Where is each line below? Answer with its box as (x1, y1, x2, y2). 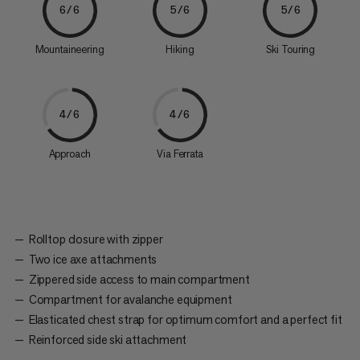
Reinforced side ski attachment (28, 331, 187, 347)
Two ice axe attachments (28, 251, 157, 267)
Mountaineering (35, 42, 104, 56)
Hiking (166, 42, 194, 56)
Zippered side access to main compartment (28, 271, 250, 287)
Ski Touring (265, 42, 316, 56)
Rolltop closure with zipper (28, 231, 163, 247)
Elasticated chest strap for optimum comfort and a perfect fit (28, 311, 342, 327)
